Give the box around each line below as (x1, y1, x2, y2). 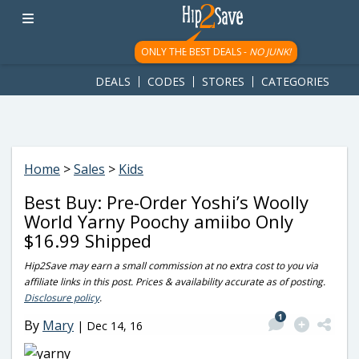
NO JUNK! (248, 45, 291, 58)
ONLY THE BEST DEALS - (140, 45, 249, 58)
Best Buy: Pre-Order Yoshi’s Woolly (24, 190, 309, 214)
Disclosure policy (24, 291, 99, 305)
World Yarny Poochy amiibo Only (24, 209, 293, 233)
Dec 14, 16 (87, 317, 143, 333)
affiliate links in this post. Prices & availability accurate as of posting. (24, 275, 325, 288)
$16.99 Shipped (24, 228, 151, 252)
